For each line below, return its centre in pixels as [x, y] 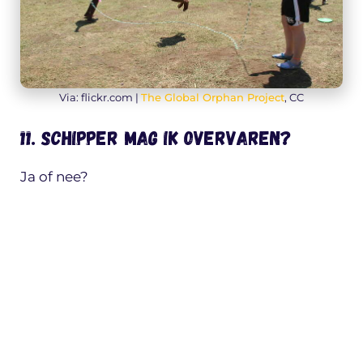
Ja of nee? [54, 177]
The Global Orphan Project [213, 97]
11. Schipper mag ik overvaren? [156, 138]
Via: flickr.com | [100, 97]
